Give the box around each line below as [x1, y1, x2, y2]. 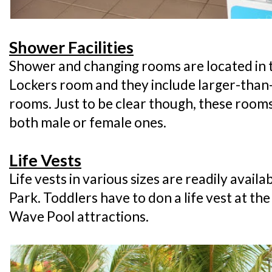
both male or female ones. [9, 114, 166, 131]
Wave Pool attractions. [9, 208, 149, 225]
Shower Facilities [9, 37, 134, 58]
